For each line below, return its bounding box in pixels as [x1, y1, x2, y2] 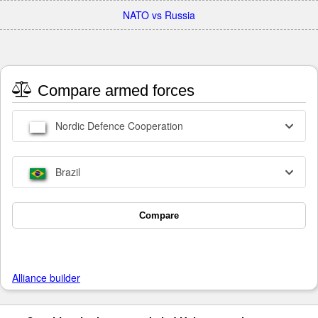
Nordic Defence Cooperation [53, 119, 183, 133]
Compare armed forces [33, 82, 194, 100]
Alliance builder [12, 270, 80, 285]
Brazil [53, 165, 80, 180]
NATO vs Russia [123, 8, 195, 22]
